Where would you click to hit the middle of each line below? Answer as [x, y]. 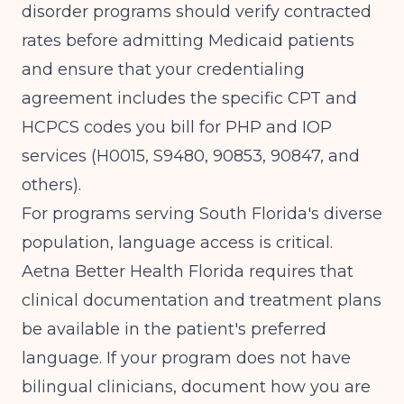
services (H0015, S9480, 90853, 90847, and [191, 156]
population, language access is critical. [177, 243]
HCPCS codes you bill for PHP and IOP [177, 127]
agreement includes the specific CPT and [189, 98]
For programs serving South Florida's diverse [202, 214]
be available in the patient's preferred [174, 329]
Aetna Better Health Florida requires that [188, 271]
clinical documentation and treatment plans [202, 300]
